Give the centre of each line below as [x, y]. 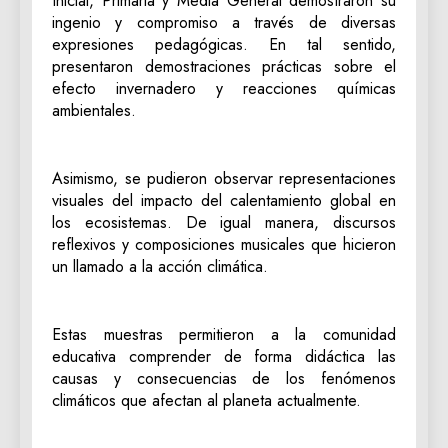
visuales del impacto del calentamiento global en [224, 200]
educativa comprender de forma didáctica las [224, 356]
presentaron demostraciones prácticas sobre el [224, 66]
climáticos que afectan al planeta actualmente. [206, 400]
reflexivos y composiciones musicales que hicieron [224, 244]
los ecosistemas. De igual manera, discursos [224, 222]
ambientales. [94, 110]
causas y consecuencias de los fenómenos [224, 378]
